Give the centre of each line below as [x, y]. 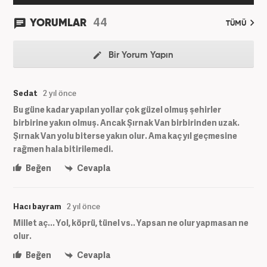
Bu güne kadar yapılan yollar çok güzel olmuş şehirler [117, 109]
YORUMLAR [59, 23]
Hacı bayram [37, 206]
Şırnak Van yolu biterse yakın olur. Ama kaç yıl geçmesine [125, 135]
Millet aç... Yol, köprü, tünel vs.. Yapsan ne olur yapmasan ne [131, 222]
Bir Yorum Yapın [140, 55]
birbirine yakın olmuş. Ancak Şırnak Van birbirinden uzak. [126, 122]
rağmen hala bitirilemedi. [63, 148]
